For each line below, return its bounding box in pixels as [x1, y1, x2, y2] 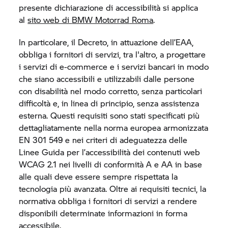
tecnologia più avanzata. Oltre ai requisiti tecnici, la [19, 183, 207, 194]
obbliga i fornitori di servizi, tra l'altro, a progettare [19, 48, 206, 60]
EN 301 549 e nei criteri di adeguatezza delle [19, 134, 188, 146]
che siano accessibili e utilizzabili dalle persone [19, 73, 195, 84]
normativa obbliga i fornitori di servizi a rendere [19, 195, 197, 207]
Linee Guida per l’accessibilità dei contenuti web [19, 146, 201, 158]
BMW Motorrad [72, 14, 130, 25]
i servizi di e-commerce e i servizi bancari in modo [19, 61, 209, 72]
